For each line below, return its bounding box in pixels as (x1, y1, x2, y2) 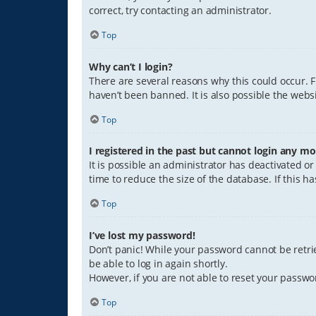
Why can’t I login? (89, 59, 173, 73)
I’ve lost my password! (89, 228, 195, 242)
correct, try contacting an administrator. (89, 4, 272, 18)
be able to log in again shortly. (89, 256, 228, 270)
